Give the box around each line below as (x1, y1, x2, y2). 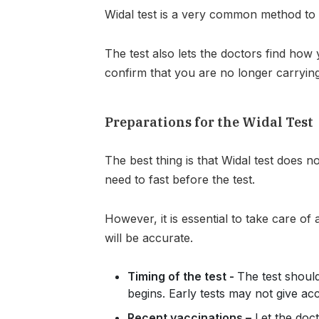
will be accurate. (105, 231, 197, 245)
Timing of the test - (127, 269, 238, 283)
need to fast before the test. (105, 172, 259, 187)
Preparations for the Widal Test (105, 114, 314, 130)
